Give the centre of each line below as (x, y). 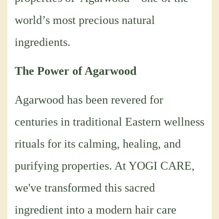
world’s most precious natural (85, 20)
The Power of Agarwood (76, 71)
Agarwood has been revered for (89, 100)
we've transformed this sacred (85, 188)
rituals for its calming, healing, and (98, 144)
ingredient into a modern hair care (96, 210)
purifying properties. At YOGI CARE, (105, 166)
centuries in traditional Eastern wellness (109, 122)
